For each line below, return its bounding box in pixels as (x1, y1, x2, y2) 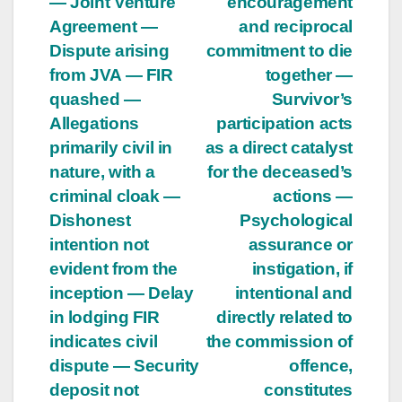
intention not (49, 234, 150, 254)
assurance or (248, 234, 353, 254)
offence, (289, 355, 353, 375)
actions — (273, 186, 353, 205)
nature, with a (49, 162, 155, 181)
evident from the (49, 258, 178, 278)
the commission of (205, 331, 353, 351)
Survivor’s (271, 89, 353, 109)
